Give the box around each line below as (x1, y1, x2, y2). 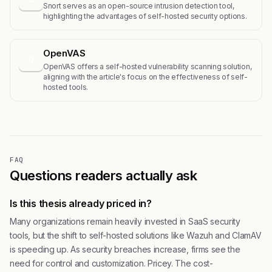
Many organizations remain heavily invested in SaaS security (10, 216, 240, 227)
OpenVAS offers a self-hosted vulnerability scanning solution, (43, 62, 252, 72)
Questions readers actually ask (10, 168, 197, 184)
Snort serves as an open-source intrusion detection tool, (43, 1, 234, 11)
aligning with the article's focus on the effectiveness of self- (43, 72, 248, 82)
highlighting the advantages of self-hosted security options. (43, 12, 247, 21)
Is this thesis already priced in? (10, 197, 152, 210)
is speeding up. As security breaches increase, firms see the (10, 244, 240, 255)
